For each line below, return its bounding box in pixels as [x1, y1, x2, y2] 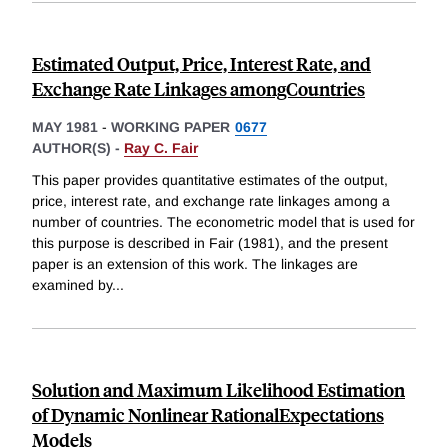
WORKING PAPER [111, 118, 230, 135]
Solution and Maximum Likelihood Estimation [32, 376, 405, 402]
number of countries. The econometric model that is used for [32, 213, 415, 230]
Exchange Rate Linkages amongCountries [32, 75, 365, 101]
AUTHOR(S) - [32, 139, 124, 156]
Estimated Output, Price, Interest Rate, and [32, 50, 371, 76]
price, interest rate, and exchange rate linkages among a [32, 192, 390, 209]
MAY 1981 [32, 118, 98, 135]
